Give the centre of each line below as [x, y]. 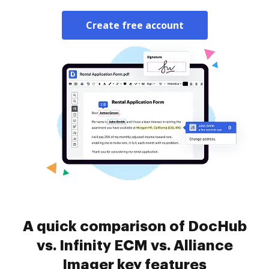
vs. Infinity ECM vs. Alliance [134, 246]
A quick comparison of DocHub [134, 226]
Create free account [134, 25]
